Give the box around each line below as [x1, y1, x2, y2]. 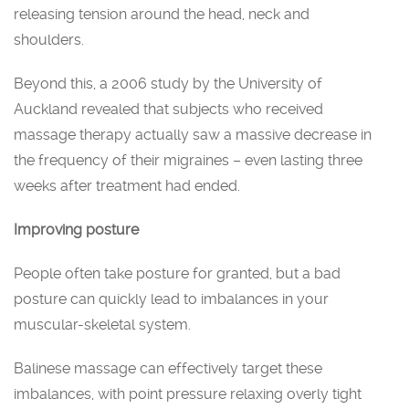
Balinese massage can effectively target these [14, 359, 322, 377]
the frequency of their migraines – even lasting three [14, 151, 362, 169]
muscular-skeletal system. [14, 315, 191, 333]
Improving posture [14, 220, 139, 238]
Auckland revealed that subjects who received [14, 100, 323, 118]
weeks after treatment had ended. [14, 176, 240, 194]
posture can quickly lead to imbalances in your [14, 289, 329, 308]
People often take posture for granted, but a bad [14, 264, 341, 282]
